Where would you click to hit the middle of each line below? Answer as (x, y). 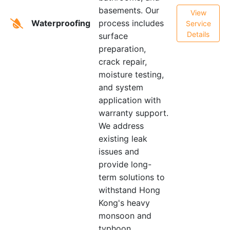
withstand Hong (129, 190)
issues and (119, 151)
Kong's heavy (124, 203)
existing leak (123, 139)
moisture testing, (131, 74)
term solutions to (132, 177)
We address (121, 126)
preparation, (122, 49)
